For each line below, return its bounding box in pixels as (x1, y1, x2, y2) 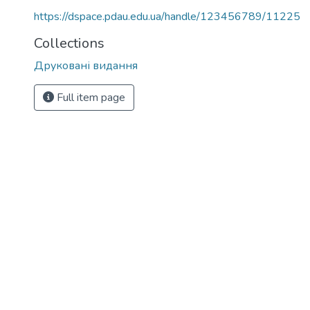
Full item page (54, 90, 125, 105)
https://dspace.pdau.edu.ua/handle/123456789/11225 (34, 9, 300, 24)
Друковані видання (34, 58, 138, 73)
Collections (34, 34, 104, 53)
